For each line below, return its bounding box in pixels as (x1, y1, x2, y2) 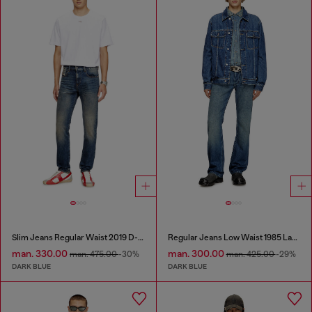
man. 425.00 (226, 249, 276, 260)
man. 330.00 (12, 248, 70, 260)
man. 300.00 (167, 248, 226, 260)
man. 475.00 (70, 249, 118, 260)
